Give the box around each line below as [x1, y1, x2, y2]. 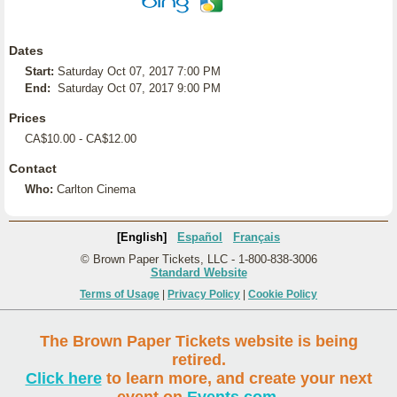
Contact [9, 161, 57, 175]
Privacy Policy [167, 288, 240, 300]
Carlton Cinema [57, 183, 136, 196]
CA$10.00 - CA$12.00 [25, 132, 136, 145]
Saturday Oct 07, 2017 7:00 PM [58, 65, 221, 78]
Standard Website [150, 266, 247, 279]
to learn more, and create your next [101, 370, 372, 387]
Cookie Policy [248, 288, 317, 300]
